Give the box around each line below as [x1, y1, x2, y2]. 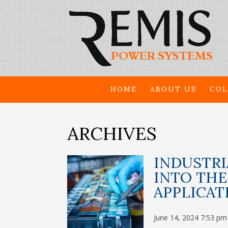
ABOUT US [150, 84, 196, 94]
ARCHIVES [67, 122, 157, 146]
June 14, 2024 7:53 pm [154, 213, 227, 223]
